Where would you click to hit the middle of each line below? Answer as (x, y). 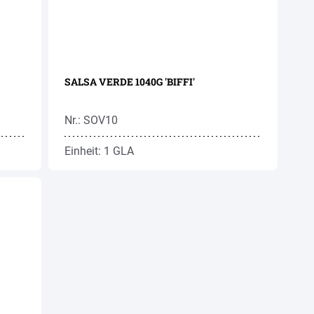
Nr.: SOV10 (91, 120)
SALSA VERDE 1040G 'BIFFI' (130, 82)
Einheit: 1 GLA (100, 151)
